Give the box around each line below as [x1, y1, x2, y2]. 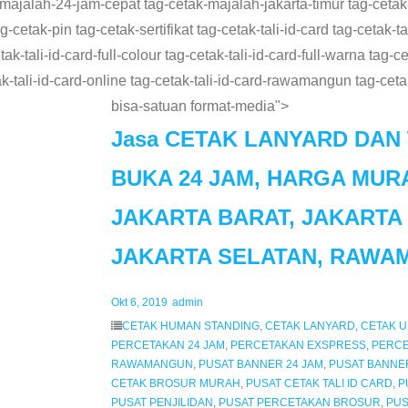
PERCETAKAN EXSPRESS [229, 339, 366, 352]
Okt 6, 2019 [110, 296, 168, 310]
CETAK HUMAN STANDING [121, 320, 260, 333]
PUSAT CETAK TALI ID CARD [245, 377, 393, 391]
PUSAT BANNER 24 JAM [198, 358, 323, 372]
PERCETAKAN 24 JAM [110, 339, 225, 352]
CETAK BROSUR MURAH [110, 377, 240, 391]
